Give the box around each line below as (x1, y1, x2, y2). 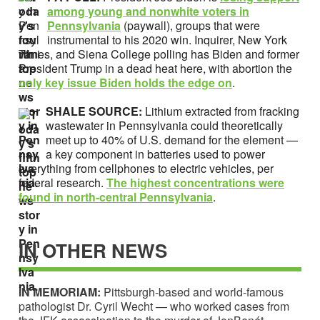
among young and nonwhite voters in (47, 2, 249, 19)
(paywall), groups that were (121, 16, 260, 34)
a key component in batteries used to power (46, 145, 265, 162)
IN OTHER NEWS (19, 236, 167, 264)
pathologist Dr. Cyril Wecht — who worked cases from (19, 297, 289, 314)
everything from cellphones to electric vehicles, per (19, 159, 274, 176)
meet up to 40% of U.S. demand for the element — (46, 131, 298, 148)
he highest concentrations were (114, 174, 284, 191)
